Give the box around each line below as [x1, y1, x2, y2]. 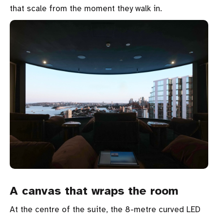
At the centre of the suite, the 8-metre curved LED [10, 204, 200, 215]
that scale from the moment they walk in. [10, 3, 162, 14]
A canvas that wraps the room [10, 183, 178, 198]
